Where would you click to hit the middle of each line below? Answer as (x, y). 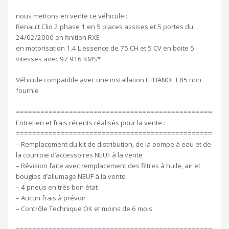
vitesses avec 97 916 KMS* (58, 59)
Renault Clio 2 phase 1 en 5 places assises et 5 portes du (105, 27)
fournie (27, 91)
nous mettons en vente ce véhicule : (72, 16)
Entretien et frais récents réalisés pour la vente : (90, 123)
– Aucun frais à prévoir (51, 198)
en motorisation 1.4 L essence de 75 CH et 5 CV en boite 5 (105, 48)
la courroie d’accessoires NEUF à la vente (79, 155)
